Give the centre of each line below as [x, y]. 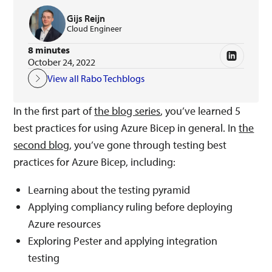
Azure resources [65, 224]
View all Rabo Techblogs [96, 78]
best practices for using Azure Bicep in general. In [126, 128]
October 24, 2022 [62, 62]
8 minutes [49, 50]
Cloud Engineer [95, 28]
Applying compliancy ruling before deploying [131, 207]
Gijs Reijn [86, 18]
